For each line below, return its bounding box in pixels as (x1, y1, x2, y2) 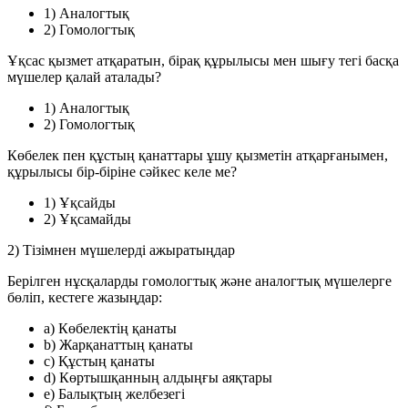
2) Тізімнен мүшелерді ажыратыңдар (7, 241, 235, 258)
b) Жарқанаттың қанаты (44, 336, 193, 352)
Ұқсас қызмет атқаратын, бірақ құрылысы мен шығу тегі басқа (7, 52, 399, 68)
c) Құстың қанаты (44, 352, 155, 369)
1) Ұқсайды (44, 194, 116, 210)
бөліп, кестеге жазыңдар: (7, 289, 162, 305)
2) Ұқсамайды (44, 210, 131, 227)
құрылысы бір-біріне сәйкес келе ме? (7, 163, 237, 179)
